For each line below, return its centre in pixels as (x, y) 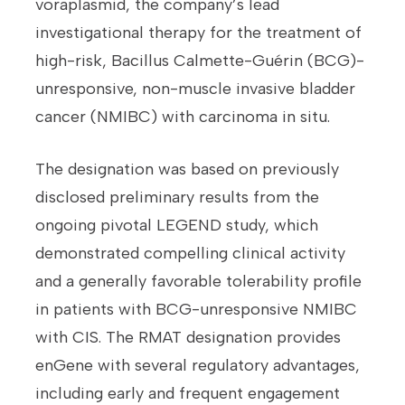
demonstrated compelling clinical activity (190, 254)
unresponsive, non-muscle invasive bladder (195, 89)
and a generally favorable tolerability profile (198, 282)
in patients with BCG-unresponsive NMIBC (196, 310)
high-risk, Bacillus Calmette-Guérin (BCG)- (200, 61)
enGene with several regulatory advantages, (198, 366)
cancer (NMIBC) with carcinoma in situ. (183, 117)
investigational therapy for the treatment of (198, 33)
